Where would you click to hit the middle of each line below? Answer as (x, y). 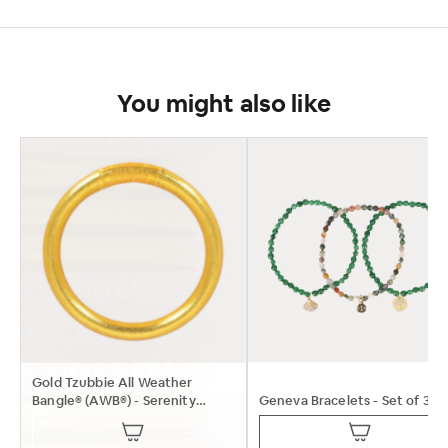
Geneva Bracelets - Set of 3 (344, 401)
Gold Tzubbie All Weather (112, 383)
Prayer (53, 419)
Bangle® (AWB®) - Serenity (114, 401)
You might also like (224, 105)
